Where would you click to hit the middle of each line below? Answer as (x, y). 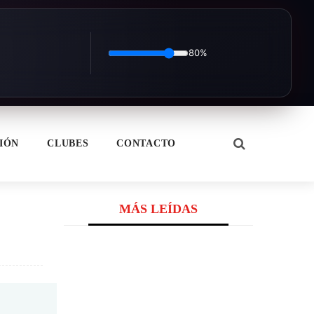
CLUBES (68, 143)
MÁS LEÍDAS (158, 209)
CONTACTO (146, 143)
